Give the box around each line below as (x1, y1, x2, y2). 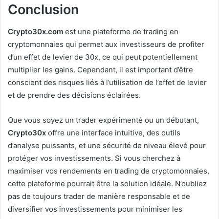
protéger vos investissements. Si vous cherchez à (8, 153, 180, 163)
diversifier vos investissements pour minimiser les (8, 204, 182, 214)
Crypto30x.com (8, 26, 63, 36)
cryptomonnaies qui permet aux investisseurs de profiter (8, 39, 204, 49)
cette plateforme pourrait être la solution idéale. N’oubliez (8, 178, 207, 188)
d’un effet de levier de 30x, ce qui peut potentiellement (8, 52, 197, 62)
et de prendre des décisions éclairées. (8, 90, 141, 100)
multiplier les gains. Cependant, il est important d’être (8, 65, 193, 74)
